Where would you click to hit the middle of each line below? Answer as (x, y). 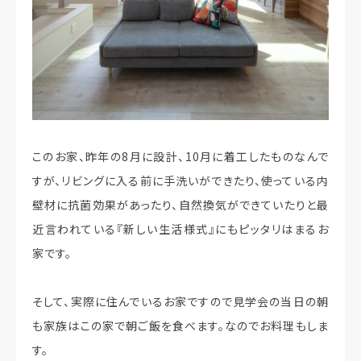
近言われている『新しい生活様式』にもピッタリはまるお (180, 228)
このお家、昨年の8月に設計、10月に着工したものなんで (180, 156)
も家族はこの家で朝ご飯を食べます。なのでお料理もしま (180, 325)
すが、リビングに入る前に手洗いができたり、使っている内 (180, 180)
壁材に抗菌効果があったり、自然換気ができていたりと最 (180, 204)
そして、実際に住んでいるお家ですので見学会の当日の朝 (180, 301)
